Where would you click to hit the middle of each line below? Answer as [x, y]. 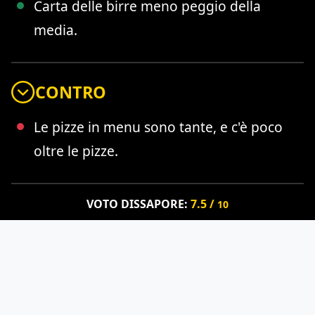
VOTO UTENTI [157, 277]
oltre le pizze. [76, 150]
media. [56, 30]
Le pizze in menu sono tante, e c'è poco [158, 127]
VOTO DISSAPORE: [139, 204]
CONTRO [71, 92]
